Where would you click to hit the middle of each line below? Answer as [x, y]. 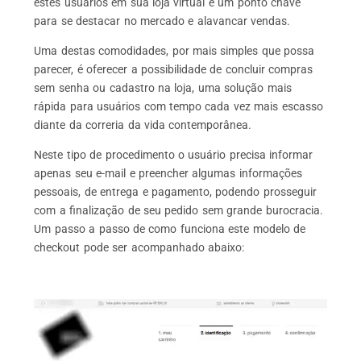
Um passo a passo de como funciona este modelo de [170, 229]
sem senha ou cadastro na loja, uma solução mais [163, 88]
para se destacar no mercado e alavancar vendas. [162, 21]
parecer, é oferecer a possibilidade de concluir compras [174, 70]
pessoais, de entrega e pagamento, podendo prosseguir [175, 192]
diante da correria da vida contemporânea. [143, 125]
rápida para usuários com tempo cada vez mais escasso [178, 107]
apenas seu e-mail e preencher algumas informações [168, 174]
